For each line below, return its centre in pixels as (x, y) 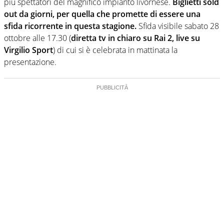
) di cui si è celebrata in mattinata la (115, 50)
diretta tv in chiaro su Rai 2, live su (135, 38)
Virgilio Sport (28, 50)
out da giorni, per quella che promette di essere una (102, 14)
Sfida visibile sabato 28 (178, 26)
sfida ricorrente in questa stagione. (70, 26)
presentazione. (30, 62)
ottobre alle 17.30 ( (37, 38)
